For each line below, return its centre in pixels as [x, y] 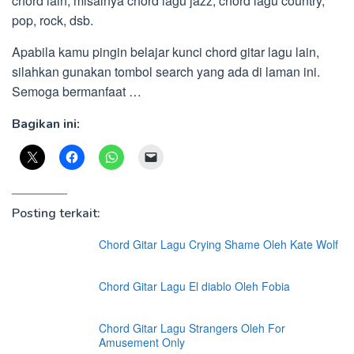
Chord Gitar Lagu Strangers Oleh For [192, 328]
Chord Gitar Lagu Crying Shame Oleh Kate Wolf [218, 244]
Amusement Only [142, 342]
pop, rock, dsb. [53, 20]
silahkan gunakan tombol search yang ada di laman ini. [166, 72]
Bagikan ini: [46, 124]
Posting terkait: [56, 213]
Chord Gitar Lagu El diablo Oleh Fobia [194, 286]
